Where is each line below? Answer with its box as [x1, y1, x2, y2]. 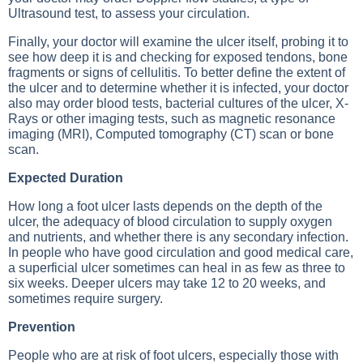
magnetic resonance [219, 112, 335, 126]
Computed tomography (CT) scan [96, 127, 287, 141]
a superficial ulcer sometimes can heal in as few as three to [8, 261, 345, 275]
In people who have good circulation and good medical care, [8, 246, 353, 259]
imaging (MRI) [8, 127, 89, 141]
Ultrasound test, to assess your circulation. [8, 6, 250, 20]
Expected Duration [8, 171, 123, 185]
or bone [287, 127, 334, 141]
